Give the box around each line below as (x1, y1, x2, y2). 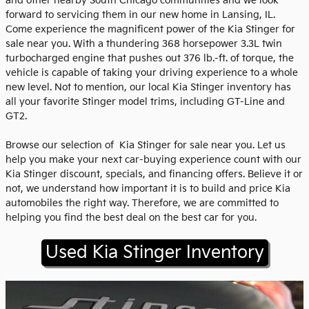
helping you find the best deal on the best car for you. (6, 212, 257, 224)
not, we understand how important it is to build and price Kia (6, 183, 290, 195)
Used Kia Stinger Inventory (45, 242, 264, 264)
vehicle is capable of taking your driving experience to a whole (6, 67, 298, 79)
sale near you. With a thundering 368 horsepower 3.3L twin (6, 38, 282, 50)
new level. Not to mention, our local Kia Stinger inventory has (6, 81, 291, 94)
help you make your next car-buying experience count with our (6, 154, 301, 166)
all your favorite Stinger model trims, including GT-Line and (6, 96, 285, 108)
